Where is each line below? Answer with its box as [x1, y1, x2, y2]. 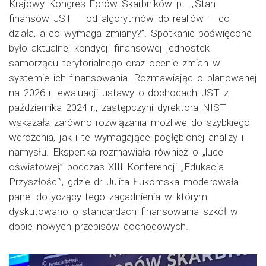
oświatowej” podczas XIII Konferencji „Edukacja [9, 160, 224, 173]
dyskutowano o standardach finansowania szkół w [9, 205, 238, 217]
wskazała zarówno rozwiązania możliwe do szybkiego [9, 116, 250, 128]
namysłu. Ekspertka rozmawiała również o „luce [9, 145, 223, 158]
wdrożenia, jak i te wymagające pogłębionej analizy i [9, 131, 244, 143]
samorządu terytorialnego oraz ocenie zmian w [9, 56, 220, 69]
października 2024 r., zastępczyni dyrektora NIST [9, 101, 226, 113]
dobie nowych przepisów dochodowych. [9, 220, 189, 232]
